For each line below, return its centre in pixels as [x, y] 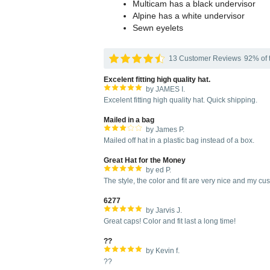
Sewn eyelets [158, 28]
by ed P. [159, 170]
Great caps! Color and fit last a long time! [170, 221]
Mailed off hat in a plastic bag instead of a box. [179, 140]
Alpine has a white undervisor [189, 16]
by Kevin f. [163, 251]
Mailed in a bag [129, 120]
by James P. [165, 130]
